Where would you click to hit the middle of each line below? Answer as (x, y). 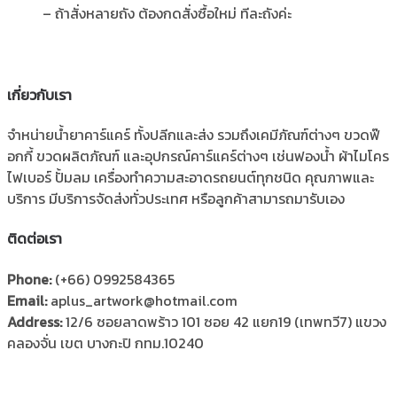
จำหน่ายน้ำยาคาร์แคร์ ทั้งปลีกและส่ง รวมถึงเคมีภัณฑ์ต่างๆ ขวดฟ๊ (194, 134)
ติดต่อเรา (35, 239)
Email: (27, 300)
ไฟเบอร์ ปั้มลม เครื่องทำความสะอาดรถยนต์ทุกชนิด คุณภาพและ (191, 177)
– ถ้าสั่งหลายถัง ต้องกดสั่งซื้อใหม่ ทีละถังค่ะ (167, 14)
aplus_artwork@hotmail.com (142, 300)
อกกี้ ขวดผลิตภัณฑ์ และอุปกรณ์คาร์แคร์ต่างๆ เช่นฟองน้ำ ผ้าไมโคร (198, 156)
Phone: (31, 279)
